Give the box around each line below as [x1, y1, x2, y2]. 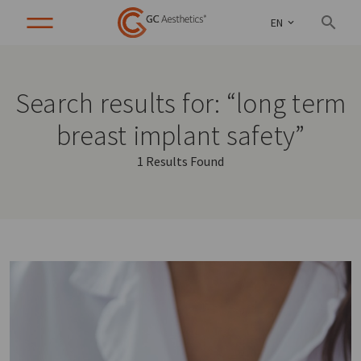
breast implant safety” [56, 118, 305, 152]
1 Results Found [137, 153, 224, 169]
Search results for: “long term [15, 86, 346, 120]
